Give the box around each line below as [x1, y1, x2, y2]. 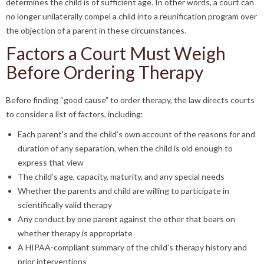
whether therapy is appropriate [18, 228, 133, 238]
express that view [18, 157, 84, 167]
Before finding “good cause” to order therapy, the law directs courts [6, 95, 255, 105]
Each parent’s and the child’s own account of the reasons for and [18, 129, 255, 139]
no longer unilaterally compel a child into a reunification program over [6, 11, 257, 21]
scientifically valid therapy [18, 200, 112, 210]
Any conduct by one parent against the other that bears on [18, 214, 235, 224]
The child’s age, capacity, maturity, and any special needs [18, 171, 225, 181]
